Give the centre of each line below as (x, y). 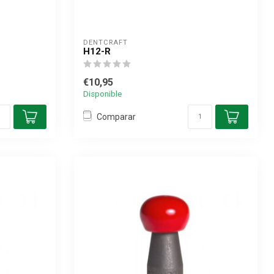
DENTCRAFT (106, 43)
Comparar (116, 117)
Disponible (102, 94)
